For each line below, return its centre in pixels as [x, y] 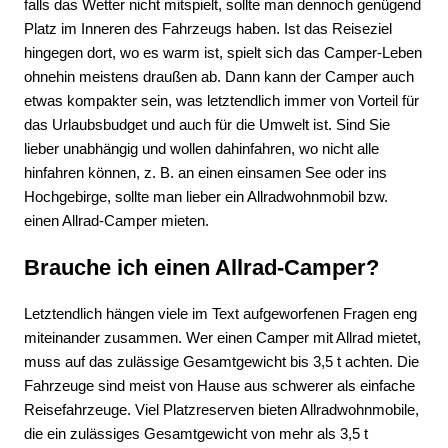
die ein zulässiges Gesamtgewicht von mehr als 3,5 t [196, 434]
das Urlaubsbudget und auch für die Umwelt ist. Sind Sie [207, 125]
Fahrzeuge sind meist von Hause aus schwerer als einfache [219, 386]
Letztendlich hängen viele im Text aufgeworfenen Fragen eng [220, 314]
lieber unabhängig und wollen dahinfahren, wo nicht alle [201, 149]
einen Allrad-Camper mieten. [116, 221]
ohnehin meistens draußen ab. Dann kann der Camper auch [219, 77]
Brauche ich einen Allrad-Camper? [201, 267]
